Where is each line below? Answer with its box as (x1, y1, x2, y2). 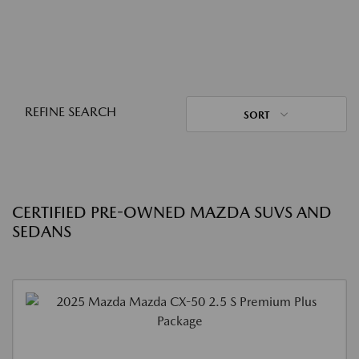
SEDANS (12, 222, 71, 241)
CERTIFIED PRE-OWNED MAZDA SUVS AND (12, 203, 332, 222)
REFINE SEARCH (25, 104, 116, 119)
